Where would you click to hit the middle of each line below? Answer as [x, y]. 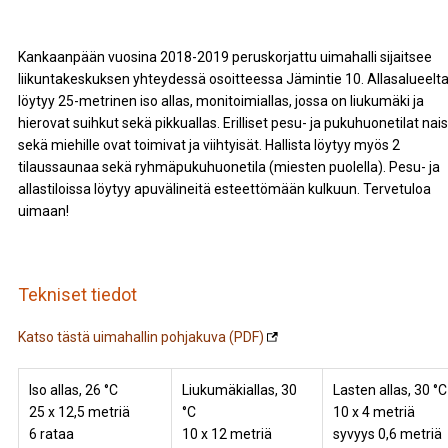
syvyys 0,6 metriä [387, 434]
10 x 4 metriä [373, 412]
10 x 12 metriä [226, 434]
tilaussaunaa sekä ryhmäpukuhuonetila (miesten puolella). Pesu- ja [228, 167]
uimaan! [43, 211]
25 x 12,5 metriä [79, 412]
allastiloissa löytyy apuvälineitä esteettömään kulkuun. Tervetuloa [224, 189]
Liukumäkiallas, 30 [239, 390]
